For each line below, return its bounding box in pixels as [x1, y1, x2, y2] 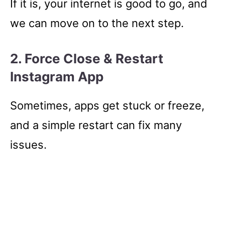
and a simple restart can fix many [10, 118, 182, 132]
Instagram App [10, 68, 103, 84]
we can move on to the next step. [10, 16, 184, 30]
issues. [10, 138, 47, 151]
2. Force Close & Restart [10, 50, 163, 66]
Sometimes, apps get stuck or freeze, [10, 98, 204, 112]
